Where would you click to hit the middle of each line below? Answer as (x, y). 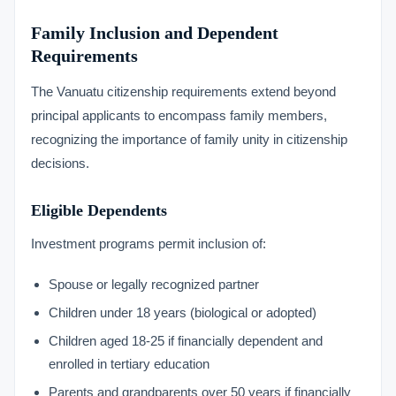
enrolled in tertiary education (129, 364)
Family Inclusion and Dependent (155, 33)
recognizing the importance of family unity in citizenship (189, 139)
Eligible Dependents (99, 210)
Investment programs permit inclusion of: (148, 244)
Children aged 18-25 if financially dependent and (186, 341)
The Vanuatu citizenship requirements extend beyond (183, 91)
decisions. (60, 163)
